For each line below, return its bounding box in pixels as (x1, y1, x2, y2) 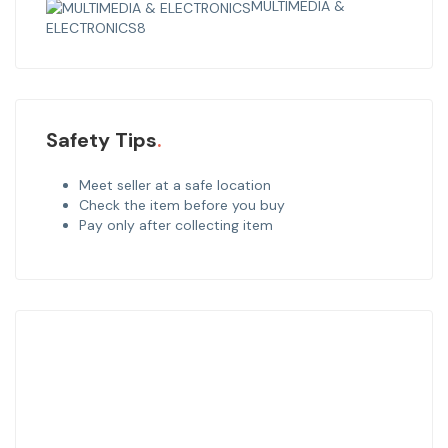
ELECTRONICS (46, 18, 137, 37)
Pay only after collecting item (78, 215, 273, 234)
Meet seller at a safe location (78, 175, 271, 194)
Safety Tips (46, 126, 157, 153)
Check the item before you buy (78, 195, 285, 214)
